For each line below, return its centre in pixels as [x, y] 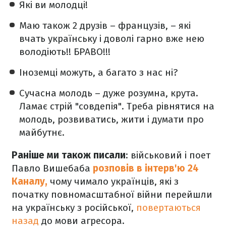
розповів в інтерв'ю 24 [146, 168]
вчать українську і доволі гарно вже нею [112, 38]
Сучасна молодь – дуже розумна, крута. [109, 93]
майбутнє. [42, 132]
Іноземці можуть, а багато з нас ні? [98, 72]
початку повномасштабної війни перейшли [112, 194]
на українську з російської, [73, 207]
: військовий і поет [168, 155]
